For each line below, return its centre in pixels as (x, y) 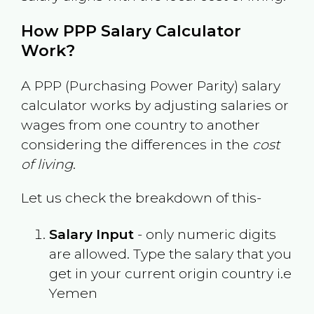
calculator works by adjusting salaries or (155, 105)
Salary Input (91, 234)
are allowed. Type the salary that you (170, 253)
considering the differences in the (136, 145)
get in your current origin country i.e (170, 273)
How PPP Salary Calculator (131, 31)
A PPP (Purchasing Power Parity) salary (150, 86)
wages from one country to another (140, 125)
